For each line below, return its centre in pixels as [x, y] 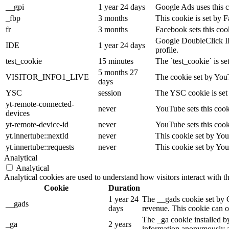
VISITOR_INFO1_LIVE [47, 77]
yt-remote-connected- [40, 104]
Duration [124, 188]
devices [18, 113]
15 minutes [116, 61]
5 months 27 [118, 72]
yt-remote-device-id [37, 124]
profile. [167, 50]
